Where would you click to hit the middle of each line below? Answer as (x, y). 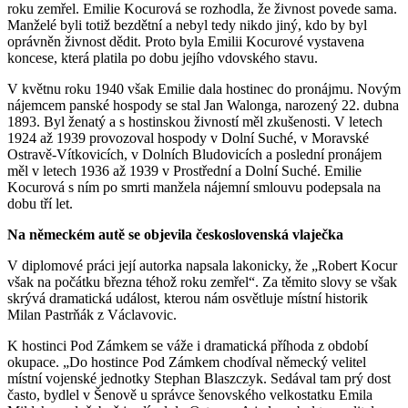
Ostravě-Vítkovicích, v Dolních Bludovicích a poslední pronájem (194, 154)
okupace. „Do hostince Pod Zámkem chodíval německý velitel (187, 362)
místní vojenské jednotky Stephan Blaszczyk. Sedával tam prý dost (199, 378)
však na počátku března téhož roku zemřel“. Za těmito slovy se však (202, 281)
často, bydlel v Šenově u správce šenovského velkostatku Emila (190, 394)
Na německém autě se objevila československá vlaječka (175, 234)
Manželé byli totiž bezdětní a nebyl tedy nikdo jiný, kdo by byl (187, 25)
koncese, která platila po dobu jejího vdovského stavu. (163, 57)
